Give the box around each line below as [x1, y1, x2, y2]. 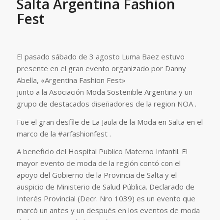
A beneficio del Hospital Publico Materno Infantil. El [16, 146, 188, 157]
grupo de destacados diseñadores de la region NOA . [16, 98, 196, 109]
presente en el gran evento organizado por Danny [16, 63, 186, 73]
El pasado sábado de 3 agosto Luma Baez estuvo [16, 51, 185, 61]
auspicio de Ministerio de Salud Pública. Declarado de [16, 182, 194, 192]
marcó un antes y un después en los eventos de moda [16, 205, 200, 216]
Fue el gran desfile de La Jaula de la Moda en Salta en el [16, 116, 203, 127]
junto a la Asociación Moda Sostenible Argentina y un [16, 86, 192, 97]
